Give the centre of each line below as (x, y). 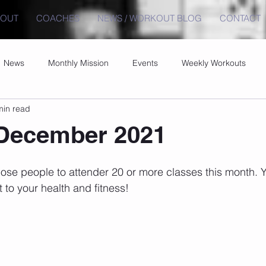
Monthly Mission (78, 63)
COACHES (58, 18)
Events (145, 63)
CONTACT (240, 18)
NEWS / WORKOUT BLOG (150, 18)
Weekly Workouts (214, 63)
